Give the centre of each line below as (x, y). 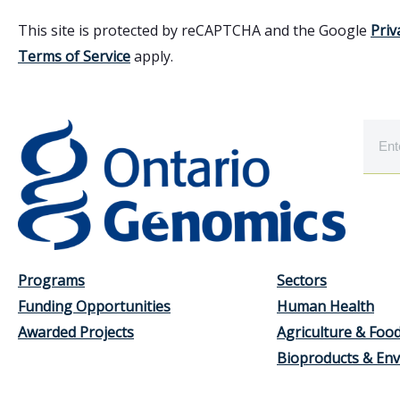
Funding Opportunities (94, 307)
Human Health (325, 307)
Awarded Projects (76, 333)
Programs (51, 281)
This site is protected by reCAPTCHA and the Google (194, 30)
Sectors (302, 281)
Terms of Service (74, 56)
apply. (152, 56)
